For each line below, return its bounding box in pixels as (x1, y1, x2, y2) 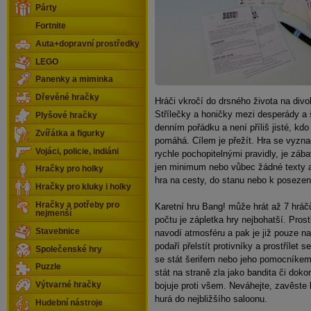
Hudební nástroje (35, 299, 103, 308)
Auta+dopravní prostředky (35, 39, 140, 48)
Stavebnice (35, 226, 80, 235)
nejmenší (35, 209, 72, 218)
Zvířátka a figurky (35, 128, 105, 137)
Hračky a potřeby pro (35, 201, 119, 210)
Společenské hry (35, 244, 102, 253)
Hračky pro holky (35, 165, 103, 174)
